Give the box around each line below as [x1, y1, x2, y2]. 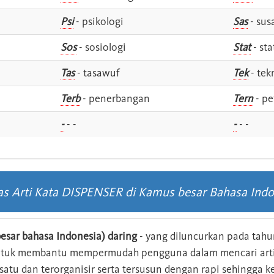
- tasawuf [75, 65, 120, 80]
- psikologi [73, 14, 124, 28]
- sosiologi [76, 40, 126, 54]
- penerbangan [80, 91, 150, 105]
